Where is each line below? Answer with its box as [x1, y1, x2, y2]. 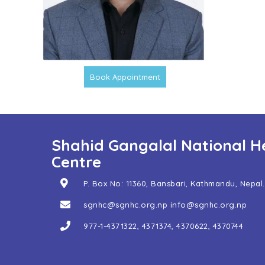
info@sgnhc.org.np [170, 200, 247, 210]
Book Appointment [90, 72, 160, 82]
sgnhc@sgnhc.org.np [83, 200, 168, 210]
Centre [51, 152, 101, 172]
